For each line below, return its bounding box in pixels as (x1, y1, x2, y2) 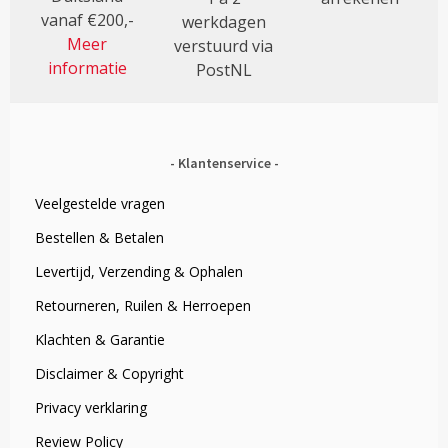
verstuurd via (174, 35, 274, 58)
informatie (47, 57, 127, 80)
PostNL (195, 59, 252, 82)
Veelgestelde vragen (35, 194, 166, 214)
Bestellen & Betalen (35, 228, 165, 248)
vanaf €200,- (40, 9, 134, 32)
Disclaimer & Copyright (35, 364, 185, 384)
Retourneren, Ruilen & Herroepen (35, 296, 252, 316)
